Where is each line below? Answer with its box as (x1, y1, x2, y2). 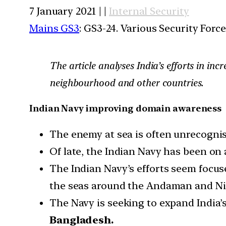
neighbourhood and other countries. (49, 76, 203, 89)
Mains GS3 (29, 22, 80, 34)
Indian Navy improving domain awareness (29, 102, 222, 114)
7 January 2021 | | (29, 5, 109, 17)
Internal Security (109, 5, 189, 17)
